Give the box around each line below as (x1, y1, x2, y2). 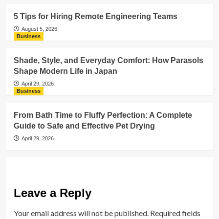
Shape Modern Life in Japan (13, 67, 117, 75)
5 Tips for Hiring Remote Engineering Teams (13, 12, 177, 21)
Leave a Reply (13, 186, 91, 199)
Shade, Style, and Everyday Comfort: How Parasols (13, 56, 203, 65)
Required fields (150, 208, 200, 218)
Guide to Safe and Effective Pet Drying (13, 122, 155, 130)
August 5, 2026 (21, 26, 57, 32)
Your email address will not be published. (13, 208, 149, 218)
